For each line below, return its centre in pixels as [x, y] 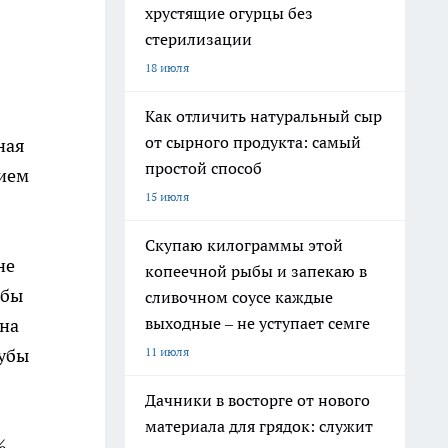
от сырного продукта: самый [253, 142]
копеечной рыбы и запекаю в [256, 271]
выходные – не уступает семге [257, 323]
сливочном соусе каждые [239, 297]
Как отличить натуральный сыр [263, 116]
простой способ [203, 168]
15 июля [167, 196]
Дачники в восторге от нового [257, 400]
